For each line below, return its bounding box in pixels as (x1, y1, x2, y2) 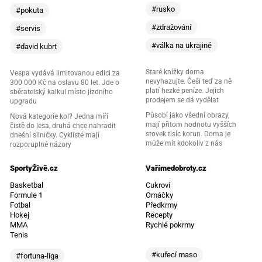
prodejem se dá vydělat (146, 95, 219, 104)
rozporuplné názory (9, 140, 71, 149)
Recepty (146, 210, 173, 219)
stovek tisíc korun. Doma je (146, 129, 230, 138)
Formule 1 (9, 190, 43, 199)
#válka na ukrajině (151, 40, 212, 50)
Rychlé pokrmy (146, 220, 194, 229)
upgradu (9, 96, 37, 105)
